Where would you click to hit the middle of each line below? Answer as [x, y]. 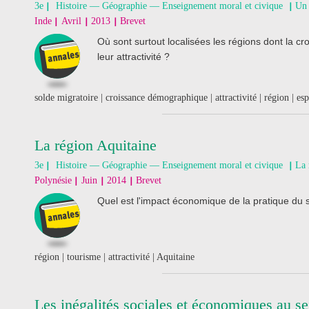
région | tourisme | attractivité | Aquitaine [114, 257]
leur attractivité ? [133, 57]
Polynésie [53, 180]
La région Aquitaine [96, 145]
